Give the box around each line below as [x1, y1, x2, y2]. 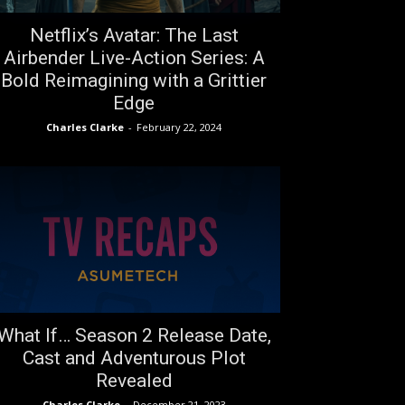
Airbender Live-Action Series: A [3, 47, 265, 69]
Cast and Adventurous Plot [22, 347, 246, 369]
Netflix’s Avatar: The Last [29, 24, 239, 46]
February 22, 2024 [137, 120, 221, 134]
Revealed [95, 370, 173, 391]
